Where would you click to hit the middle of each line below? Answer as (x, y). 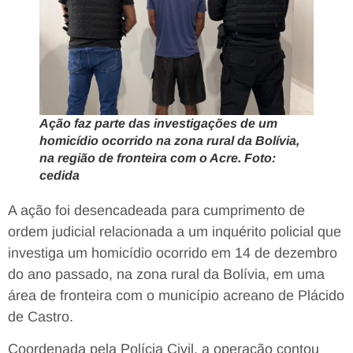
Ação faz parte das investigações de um (158, 123)
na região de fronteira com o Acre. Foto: (158, 158)
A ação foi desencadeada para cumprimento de (156, 210)
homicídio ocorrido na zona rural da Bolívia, (169, 140)
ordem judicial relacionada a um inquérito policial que (175, 231)
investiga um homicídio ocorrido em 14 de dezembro (173, 253)
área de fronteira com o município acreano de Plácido (176, 295)
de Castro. (41, 316)
